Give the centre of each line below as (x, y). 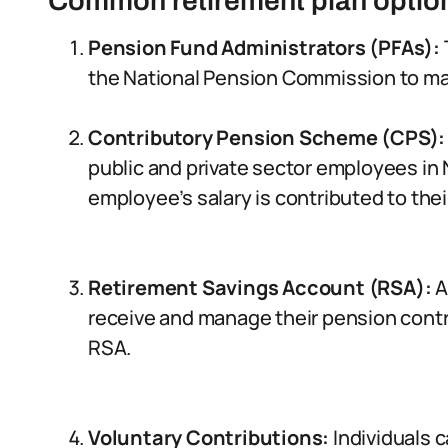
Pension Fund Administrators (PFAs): (266, 47)
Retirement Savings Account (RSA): (260, 287)
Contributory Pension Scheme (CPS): (267, 137)
